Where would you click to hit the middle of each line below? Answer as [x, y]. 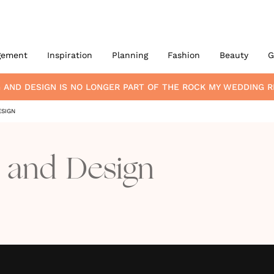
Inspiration [69, 55]
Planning [130, 55]
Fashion [183, 55]
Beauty [234, 55]
